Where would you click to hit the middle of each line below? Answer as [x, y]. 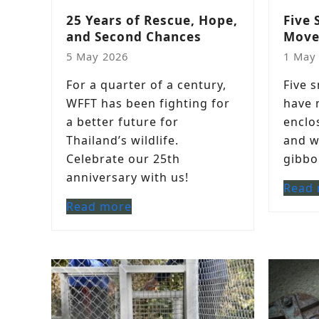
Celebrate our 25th [123, 159]
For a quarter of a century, [146, 85]
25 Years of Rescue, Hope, [152, 20]
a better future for [122, 122]
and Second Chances [134, 37]
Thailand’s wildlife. [122, 140]
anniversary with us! [127, 177]
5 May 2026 [97, 56]
